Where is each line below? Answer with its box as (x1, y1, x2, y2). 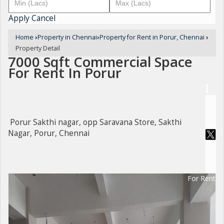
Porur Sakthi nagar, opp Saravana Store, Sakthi (10, 117, 181, 128)
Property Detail (15, 44, 60, 52)
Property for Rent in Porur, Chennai (99, 33, 204, 41)
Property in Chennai (37, 33, 97, 41)
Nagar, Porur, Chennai (8, 128, 89, 139)
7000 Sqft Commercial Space (8, 52, 192, 71)
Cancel (31, 13, 55, 23)
